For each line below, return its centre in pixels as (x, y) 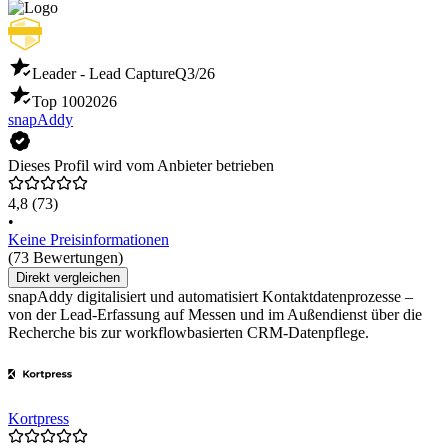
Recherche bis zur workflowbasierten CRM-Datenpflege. (188, 332)
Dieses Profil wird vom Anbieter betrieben (141, 165)
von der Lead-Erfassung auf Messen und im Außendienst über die (215, 314)
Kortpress (38, 418)
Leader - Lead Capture (103, 73)
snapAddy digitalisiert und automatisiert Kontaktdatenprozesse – (210, 296)
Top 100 (58, 101)
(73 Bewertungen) (65, 257)
